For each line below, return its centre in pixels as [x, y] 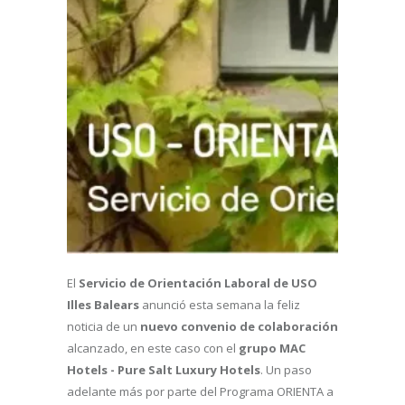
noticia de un [104, 326]
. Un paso [286, 370]
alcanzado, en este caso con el [153, 348]
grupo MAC [272, 348]
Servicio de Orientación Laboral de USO [198, 283]
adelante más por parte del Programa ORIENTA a [200, 391]
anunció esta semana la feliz [220, 305]
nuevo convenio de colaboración [239, 326]
